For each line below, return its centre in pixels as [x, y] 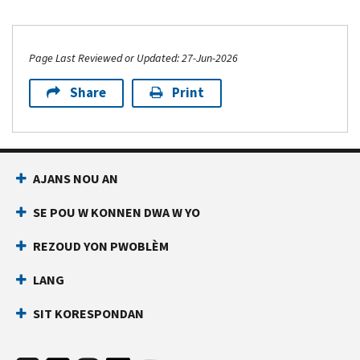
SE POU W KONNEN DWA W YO [117, 212]
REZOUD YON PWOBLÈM [101, 246]
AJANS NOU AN [76, 178]
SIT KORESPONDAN [88, 313]
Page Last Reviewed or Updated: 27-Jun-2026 [133, 58]
